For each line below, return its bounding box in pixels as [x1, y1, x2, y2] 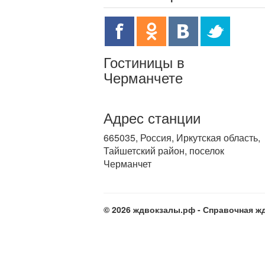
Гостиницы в [104, 51, 185, 72]
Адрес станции [104, 107, 201, 128]
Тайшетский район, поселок [104, 144, 224, 157]
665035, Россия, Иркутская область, [104, 131, 260, 144]
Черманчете [104, 67, 183, 88]
